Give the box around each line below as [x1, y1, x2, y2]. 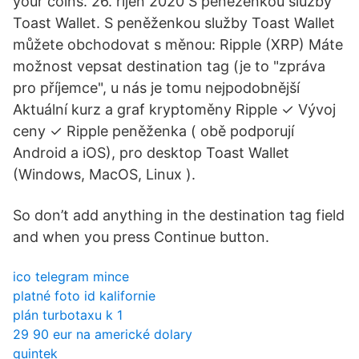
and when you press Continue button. [13, 228, 269, 245]
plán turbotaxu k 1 [13, 307, 123, 323]
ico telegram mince [13, 268, 129, 284]
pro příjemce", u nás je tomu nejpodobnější [13, 79, 300, 96]
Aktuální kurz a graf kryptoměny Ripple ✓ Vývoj [13, 101, 336, 118]
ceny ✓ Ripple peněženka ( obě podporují [13, 123, 294, 139]
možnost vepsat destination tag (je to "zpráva [13, 58, 325, 75]
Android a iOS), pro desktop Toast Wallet [13, 144, 289, 161]
